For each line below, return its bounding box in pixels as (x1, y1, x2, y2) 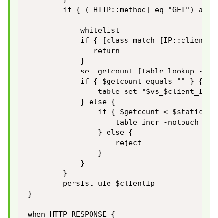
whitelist (28, 26, 120, 35)
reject (28, 138, 142, 147)
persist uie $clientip (28, 179, 159, 188)
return (28, 46, 120, 55)
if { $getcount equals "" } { (28, 77, 203, 86)
